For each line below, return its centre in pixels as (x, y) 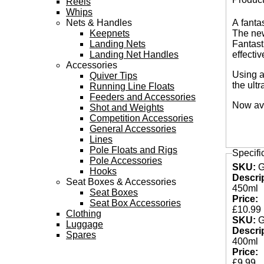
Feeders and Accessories (142, 97)
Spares (81, 235)
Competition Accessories (141, 118)
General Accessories (133, 129)
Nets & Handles (99, 23)
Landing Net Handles (134, 55)
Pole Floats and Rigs (133, 150)
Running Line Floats (132, 86)
